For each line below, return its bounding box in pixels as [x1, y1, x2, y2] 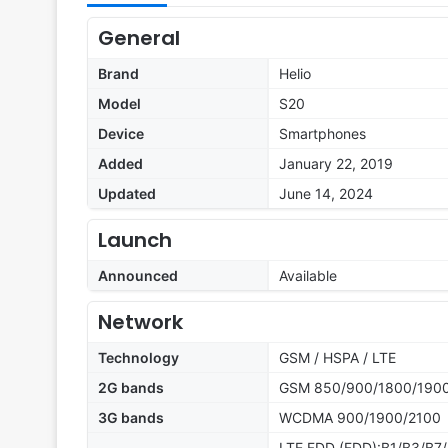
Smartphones [279, 125, 366, 143]
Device [98, 125, 144, 143]
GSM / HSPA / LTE [279, 349, 396, 367]
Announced [98, 267, 178, 285]
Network [98, 308, 183, 337]
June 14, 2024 [279, 185, 373, 203]
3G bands [98, 409, 164, 427]
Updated [98, 185, 156, 203]
